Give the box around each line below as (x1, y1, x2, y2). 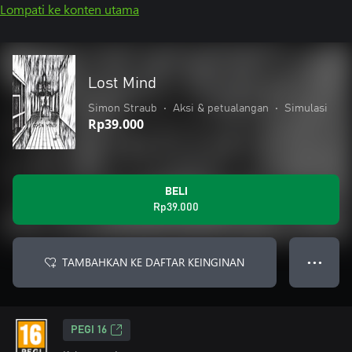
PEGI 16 (71, 324, 107, 335)
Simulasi (284, 103, 328, 114)
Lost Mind (88, 75, 156, 91)
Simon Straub (88, 103, 157, 114)
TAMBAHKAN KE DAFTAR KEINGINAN (62, 255, 244, 269)
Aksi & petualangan (173, 103, 269, 114)
